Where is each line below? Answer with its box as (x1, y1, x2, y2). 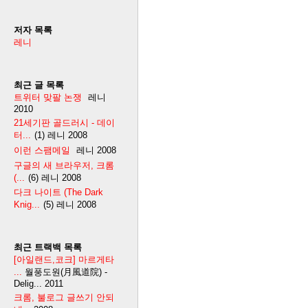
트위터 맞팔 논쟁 (14, 91, 82, 102)
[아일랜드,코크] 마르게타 (14, 254, 114, 265)
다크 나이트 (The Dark (14, 187, 103, 198)
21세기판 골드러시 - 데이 (14, 117, 115, 128)
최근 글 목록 (14, 79, 64, 90)
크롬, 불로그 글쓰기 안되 (14, 292, 114, 303)
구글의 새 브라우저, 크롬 (14, 159, 114, 170)
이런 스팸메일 (14, 144, 70, 155)
